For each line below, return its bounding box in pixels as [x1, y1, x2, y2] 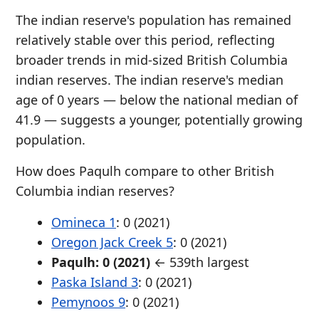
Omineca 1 [51, 214, 116, 231]
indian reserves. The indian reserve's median [16, 71, 283, 88]
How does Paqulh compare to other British [16, 162, 274, 179]
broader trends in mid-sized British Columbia [16, 51, 288, 68]
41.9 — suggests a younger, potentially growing [16, 111, 303, 128]
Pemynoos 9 [51, 293, 125, 310]
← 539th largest [150, 253, 249, 271]
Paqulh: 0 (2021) [51, 253, 150, 271]
